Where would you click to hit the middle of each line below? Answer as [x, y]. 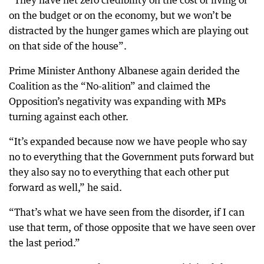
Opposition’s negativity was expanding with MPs [117, 101]
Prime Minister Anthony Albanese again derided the [124, 70]
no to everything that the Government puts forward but [131, 156]
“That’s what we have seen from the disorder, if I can [127, 212]
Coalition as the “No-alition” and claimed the [110, 86]
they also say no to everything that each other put [119, 172]
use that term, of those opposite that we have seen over [132, 227]
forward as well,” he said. [65, 187]
